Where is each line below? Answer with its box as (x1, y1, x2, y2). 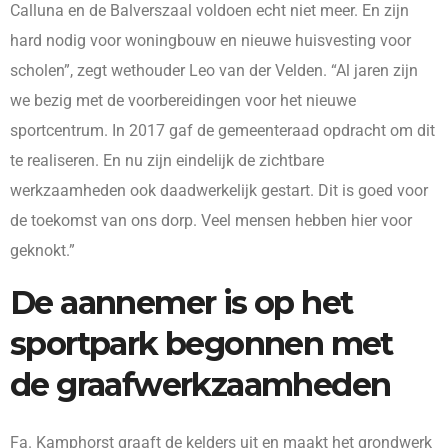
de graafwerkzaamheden (10, 365, 391, 405)
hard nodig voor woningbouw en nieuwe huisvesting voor (10, 31, 411, 51)
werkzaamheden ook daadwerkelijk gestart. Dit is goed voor (10, 181, 428, 201)
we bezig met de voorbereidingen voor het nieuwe (10, 91, 356, 111)
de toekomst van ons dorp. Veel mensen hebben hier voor (10, 211, 412, 231)
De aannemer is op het (10, 283, 353, 323)
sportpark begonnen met (10, 324, 393, 364)
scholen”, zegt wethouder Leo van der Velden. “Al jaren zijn (10, 61, 418, 81)
